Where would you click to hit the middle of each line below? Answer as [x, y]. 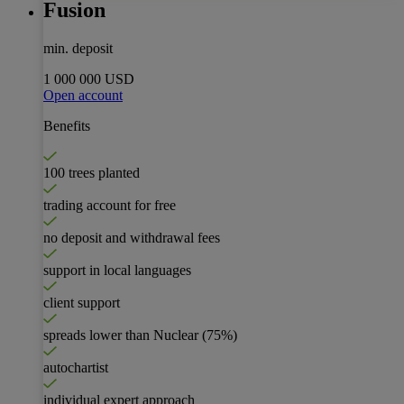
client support [82, 303]
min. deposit [78, 49]
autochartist [76, 368]
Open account [83, 96]
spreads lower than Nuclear [123, 335]
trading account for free [110, 206]
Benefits [67, 126]
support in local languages [117, 271]
